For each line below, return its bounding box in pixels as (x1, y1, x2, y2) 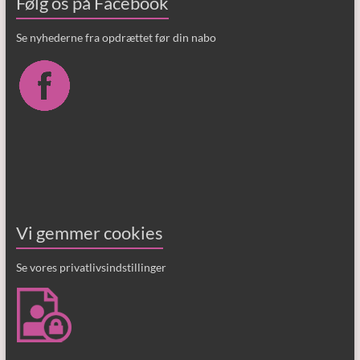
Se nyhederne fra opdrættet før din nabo (15, 31, 216, 44)
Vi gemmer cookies (15, 222, 163, 243)
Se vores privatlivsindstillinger (15, 260, 166, 274)
